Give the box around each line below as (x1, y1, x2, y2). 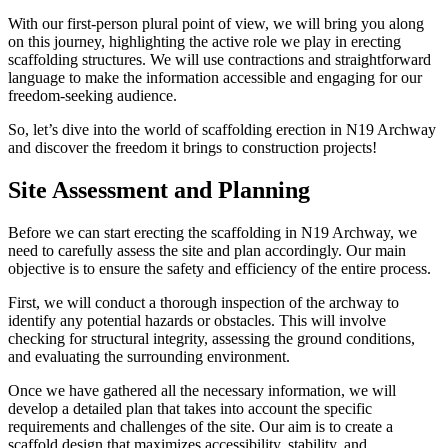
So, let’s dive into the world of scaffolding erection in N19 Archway (8, 120, 436, 138)
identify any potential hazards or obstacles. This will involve (8, 311, 386, 329)
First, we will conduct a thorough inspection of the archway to (8, 293, 399, 311)
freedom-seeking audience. (8, 86, 177, 104)
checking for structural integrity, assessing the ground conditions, (8, 329, 415, 347)
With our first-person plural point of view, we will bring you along (8, 14, 424, 32)
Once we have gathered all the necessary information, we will (8, 381, 396, 399)
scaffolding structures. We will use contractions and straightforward (8, 50, 431, 68)
